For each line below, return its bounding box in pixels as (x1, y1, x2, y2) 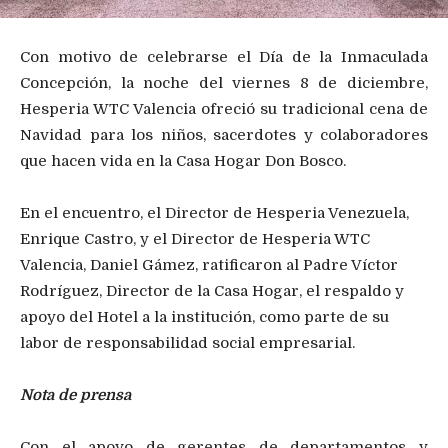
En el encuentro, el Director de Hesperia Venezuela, (20, 204, 409, 223)
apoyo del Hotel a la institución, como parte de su (20, 308, 389, 327)
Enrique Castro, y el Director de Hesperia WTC (20, 230, 370, 249)
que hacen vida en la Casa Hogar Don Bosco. (20, 152, 346, 171)
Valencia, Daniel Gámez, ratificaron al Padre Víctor (20, 256, 398, 275)
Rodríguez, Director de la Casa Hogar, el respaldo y (20, 282, 404, 301)
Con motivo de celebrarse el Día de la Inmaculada (20, 48, 428, 67)
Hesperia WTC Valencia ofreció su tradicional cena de (20, 100, 428, 119)
